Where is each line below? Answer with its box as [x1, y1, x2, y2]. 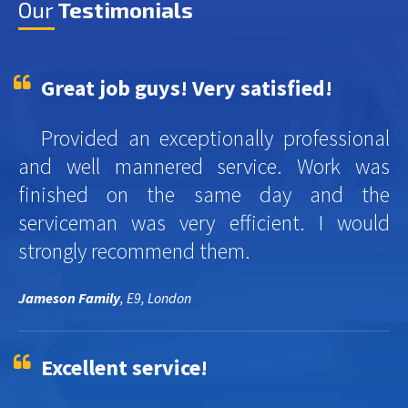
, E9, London [120, 289, 191, 308]
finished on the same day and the [18, 180, 390, 209]
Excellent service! [41, 353, 208, 382]
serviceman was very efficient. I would [18, 209, 390, 238]
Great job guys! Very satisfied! [41, 74, 332, 103]
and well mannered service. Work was [18, 152, 390, 181]
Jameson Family [18, 289, 120, 308]
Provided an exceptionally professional [41, 124, 390, 153]
